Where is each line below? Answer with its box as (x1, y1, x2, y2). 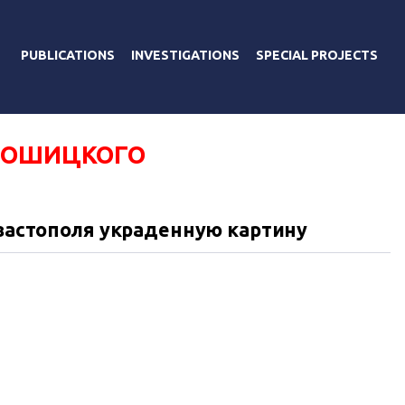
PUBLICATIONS (21, 47, 115, 62)
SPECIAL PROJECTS (256, 47, 378, 62)
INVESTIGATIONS (131, 47, 240, 62)
